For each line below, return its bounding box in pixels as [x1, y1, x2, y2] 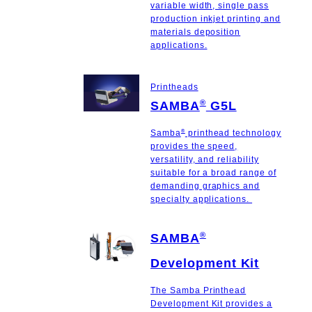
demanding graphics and [150, 180, 260, 191]
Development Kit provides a [150, 299, 272, 309]
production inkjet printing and [150, 14, 281, 24]
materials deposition [150, 27, 241, 38]
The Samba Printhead [150, 286, 247, 296]
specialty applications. [150, 194, 253, 204]
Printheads [150, 81, 198, 92]
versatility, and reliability [150, 154, 259, 164]
